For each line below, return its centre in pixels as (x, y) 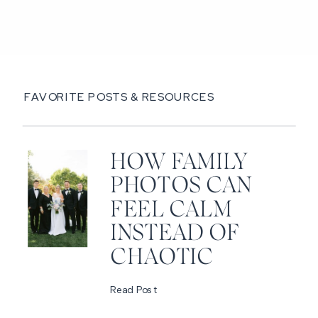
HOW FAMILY (179, 162)
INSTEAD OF (175, 233)
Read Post (134, 289)
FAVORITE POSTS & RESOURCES (119, 97)
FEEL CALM (171, 209)
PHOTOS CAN (181, 185)
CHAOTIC (162, 257)
